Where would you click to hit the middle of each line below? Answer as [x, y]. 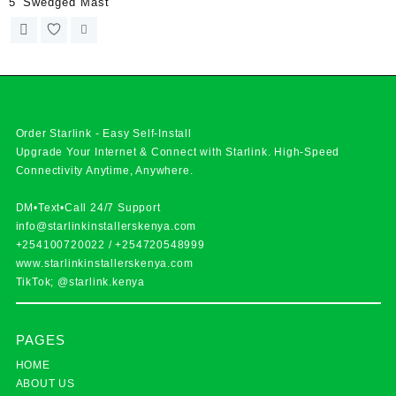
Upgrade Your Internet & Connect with [121, 152]
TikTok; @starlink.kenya [80, 282]
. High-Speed [304, 152]
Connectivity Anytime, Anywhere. [104, 171]
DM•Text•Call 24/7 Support [88, 208]
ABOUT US [45, 383]
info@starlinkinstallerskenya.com [106, 227]
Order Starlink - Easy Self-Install [103, 134]
